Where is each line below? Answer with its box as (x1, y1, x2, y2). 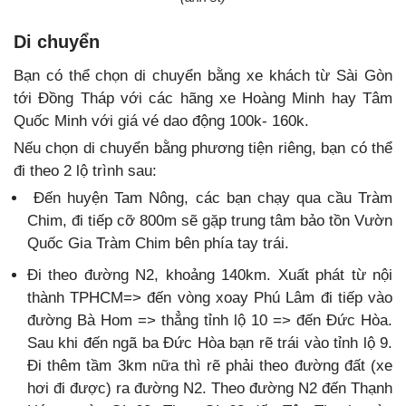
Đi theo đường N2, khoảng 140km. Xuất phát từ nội (27, 266, 392, 284)
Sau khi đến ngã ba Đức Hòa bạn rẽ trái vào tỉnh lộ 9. (27, 333, 392, 352)
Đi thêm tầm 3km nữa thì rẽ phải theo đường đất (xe (27, 356, 392, 374)
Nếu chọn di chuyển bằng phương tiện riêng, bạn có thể (14, 139, 392, 157)
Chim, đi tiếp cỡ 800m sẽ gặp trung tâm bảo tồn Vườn (27, 211, 392, 229)
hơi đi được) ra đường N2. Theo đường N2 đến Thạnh (27, 379, 392, 397)
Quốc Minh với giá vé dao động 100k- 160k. (14, 111, 309, 130)
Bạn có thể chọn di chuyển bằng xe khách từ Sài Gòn (14, 66, 392, 84)
